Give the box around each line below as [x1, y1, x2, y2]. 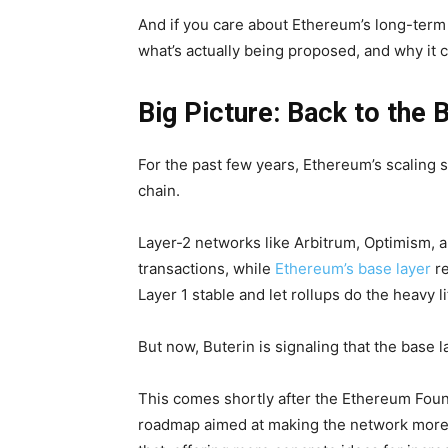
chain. [138, 181, 180, 201]
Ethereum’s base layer [275, 259, 431, 279]
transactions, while [138, 259, 275, 279]
